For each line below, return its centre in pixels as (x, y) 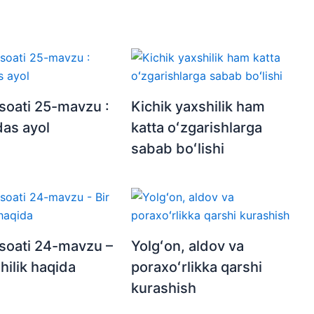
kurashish (164, 288)
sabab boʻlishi (178, 149)
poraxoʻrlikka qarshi (197, 267)
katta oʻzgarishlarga (197, 128)
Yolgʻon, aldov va (188, 246)
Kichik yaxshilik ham (198, 107)
